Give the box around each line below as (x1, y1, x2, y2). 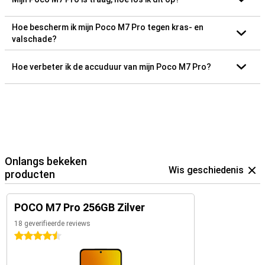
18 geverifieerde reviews (14, 219, 91, 228)
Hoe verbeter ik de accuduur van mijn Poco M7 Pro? (12, 62, 211, 72)
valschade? (12, 34, 57, 44)
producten (5, 168, 55, 180)
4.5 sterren (14, 231, 56, 241)
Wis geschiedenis (169, 164, 244, 176)
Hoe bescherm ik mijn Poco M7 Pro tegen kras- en (12, 22, 203, 32)
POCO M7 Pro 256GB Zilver (14, 201, 145, 214)
